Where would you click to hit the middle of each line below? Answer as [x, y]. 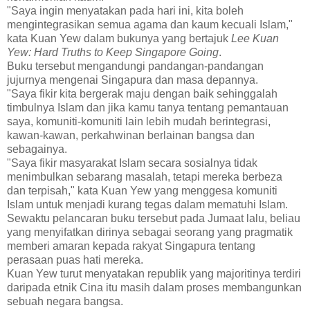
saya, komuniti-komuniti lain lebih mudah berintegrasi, [139, 121]
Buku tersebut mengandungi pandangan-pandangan [135, 66]
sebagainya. [37, 149]
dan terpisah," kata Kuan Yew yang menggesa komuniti [142, 190]
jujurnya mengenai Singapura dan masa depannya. [133, 80]
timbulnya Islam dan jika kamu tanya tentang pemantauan [148, 107]
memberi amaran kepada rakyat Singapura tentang [131, 246]
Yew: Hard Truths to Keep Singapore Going [113, 52]
